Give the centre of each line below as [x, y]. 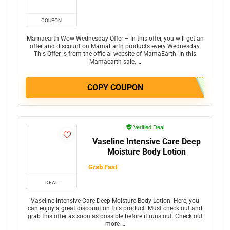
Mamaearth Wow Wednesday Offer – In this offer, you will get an [115, 39]
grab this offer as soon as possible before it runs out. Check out [115, 216]
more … [115, 224]
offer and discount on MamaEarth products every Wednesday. [115, 46]
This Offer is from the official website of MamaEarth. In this [115, 54]
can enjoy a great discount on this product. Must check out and [115, 209]
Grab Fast [103, 167]
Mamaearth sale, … [115, 62]
